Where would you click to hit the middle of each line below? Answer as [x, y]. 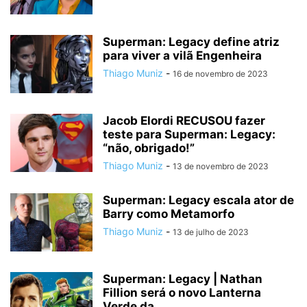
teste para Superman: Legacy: [189, 134]
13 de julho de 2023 [211, 232]
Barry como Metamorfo [169, 214]
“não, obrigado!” [149, 148]
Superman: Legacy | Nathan [183, 279]
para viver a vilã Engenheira [182, 56]
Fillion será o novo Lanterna [182, 293]
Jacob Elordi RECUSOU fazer [184, 121]
